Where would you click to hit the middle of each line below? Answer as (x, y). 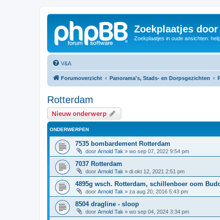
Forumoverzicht (82, 78)
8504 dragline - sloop (107, 204)
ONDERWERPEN (69, 129)
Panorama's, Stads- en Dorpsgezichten (160, 78)
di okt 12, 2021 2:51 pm (157, 171)
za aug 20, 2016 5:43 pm (159, 191)
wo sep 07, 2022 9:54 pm (159, 151)
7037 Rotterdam (99, 164)
